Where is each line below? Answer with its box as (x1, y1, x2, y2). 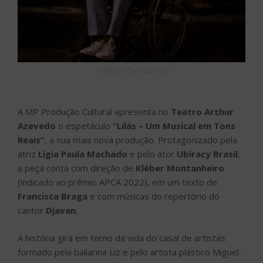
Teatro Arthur (171, 106, 234, 118)
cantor (18, 204, 46, 217)
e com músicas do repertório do (87, 190, 220, 203)
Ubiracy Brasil (177, 148, 238, 160)
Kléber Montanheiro (133, 162, 224, 174)
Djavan (46, 204, 76, 217)
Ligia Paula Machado (36, 148, 127, 160)
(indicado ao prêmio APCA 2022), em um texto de (18, 176, 217, 188)
